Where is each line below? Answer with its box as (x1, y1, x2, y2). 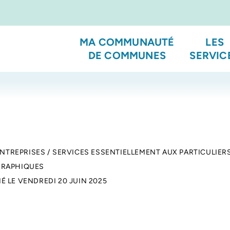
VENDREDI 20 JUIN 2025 (17, 177, 107, 185)
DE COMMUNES (88, 49, 166, 62)
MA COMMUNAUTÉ (80, 36, 175, 48)
